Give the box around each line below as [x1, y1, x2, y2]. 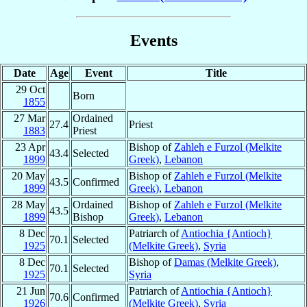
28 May [12, 198, 45, 210]
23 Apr [15, 140, 45, 153]
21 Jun [16, 284, 45, 297]
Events [130, 31, 177, 49]
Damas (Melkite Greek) [174, 256, 276, 268]
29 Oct [16, 83, 45, 95]
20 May [12, 169, 45, 182]
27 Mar [14, 112, 45, 124]
